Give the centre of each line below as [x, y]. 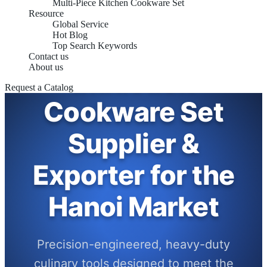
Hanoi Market [133, 207]
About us [46, 67]
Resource [46, 13]
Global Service [80, 24]
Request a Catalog [39, 87]
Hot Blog [70, 35]
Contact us [49, 56]
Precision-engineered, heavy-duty [133, 245]
